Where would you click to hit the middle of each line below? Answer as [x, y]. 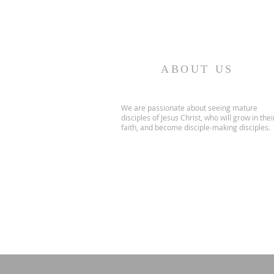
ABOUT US [197, 69]
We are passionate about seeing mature [189, 108]
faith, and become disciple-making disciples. [196, 127]
